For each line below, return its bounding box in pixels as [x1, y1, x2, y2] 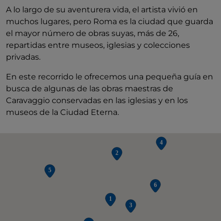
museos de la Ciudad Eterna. [6, 108, 119, 117]
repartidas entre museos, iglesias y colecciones [6, 40, 190, 50]
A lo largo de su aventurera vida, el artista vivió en [6, 5, 198, 14]
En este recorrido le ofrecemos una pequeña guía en [6, 72, 213, 81]
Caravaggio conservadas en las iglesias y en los [6, 96, 188, 105]
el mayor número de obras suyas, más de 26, [6, 29, 179, 38]
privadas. [6, 52, 40, 62]
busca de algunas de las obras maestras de [6, 84, 173, 93]
